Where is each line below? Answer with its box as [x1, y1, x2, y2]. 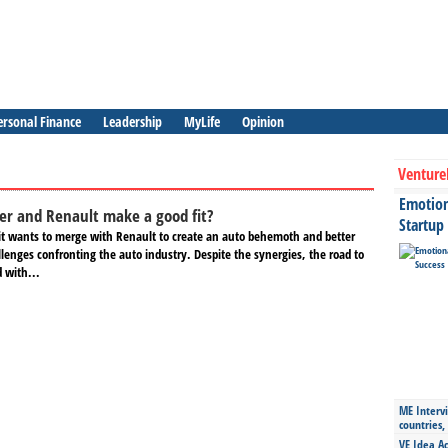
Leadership [103, 112, 162, 131]
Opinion [242, 112, 284, 131]
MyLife [184, 112, 220, 131]
